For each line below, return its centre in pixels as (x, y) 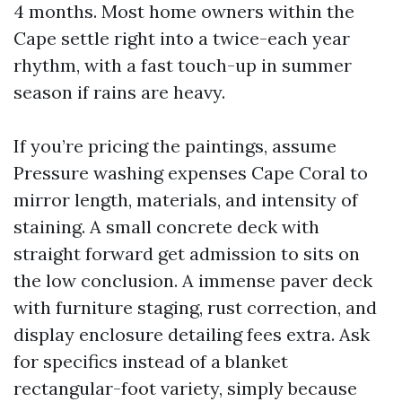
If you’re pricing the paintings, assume (175, 146)
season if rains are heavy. (119, 92)
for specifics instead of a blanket (151, 361)
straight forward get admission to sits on (187, 253)
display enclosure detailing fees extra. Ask (192, 334)
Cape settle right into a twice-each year (182, 38)
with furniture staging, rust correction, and (195, 307)
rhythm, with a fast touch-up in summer (183, 65)
